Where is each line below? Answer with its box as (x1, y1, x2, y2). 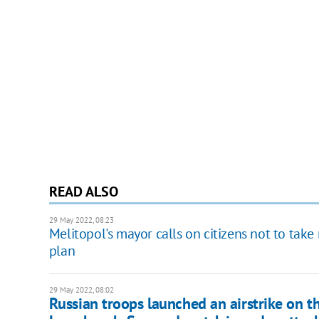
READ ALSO (48, 182, 118, 202)
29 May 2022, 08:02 (48, 285, 114, 296)
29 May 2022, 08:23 (48, 215, 114, 226)
